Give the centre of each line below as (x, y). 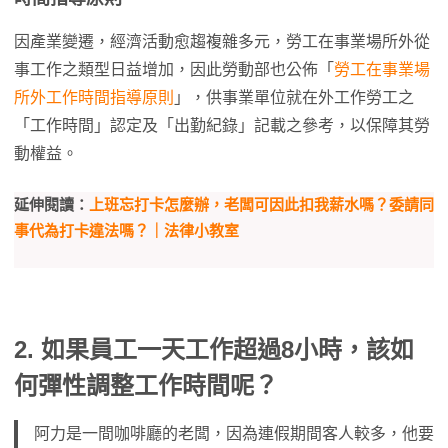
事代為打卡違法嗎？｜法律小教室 (126, 230)
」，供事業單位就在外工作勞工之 (294, 97)
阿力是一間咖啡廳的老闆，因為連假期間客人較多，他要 (234, 433)
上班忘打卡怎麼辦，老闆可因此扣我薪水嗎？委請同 (261, 204)
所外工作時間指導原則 (94, 97)
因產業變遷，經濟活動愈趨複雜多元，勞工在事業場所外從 (222, 41)
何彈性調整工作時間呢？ (146, 385)
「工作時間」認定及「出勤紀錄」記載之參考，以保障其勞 (222, 125)
